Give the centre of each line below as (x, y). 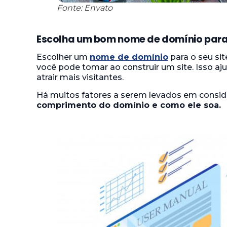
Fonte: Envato (85, 8)
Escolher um (63, 57)
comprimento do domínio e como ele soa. (129, 105)
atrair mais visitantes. (80, 78)
